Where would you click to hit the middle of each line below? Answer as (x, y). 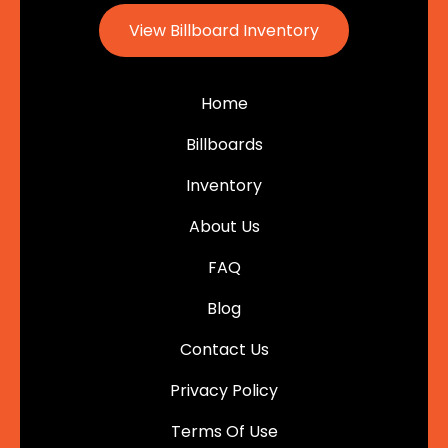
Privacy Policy (224, 390)
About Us (224, 226)
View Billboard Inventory (224, 30)
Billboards (224, 144)
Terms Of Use (224, 431)
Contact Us (224, 349)
